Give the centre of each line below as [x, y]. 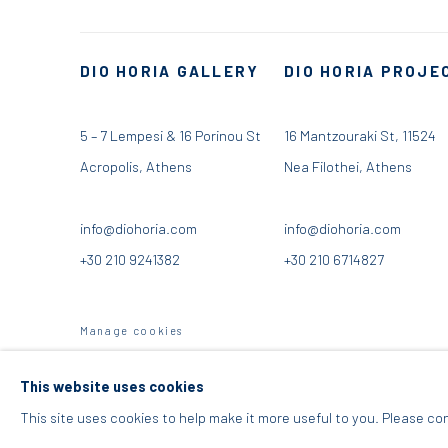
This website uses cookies [112, 386]
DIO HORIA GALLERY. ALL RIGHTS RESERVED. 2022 [225, 361]
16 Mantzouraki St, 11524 [361, 135]
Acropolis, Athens [136, 166]
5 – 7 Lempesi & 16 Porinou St [170, 135]
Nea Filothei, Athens [348, 166]
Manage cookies [132, 331]
